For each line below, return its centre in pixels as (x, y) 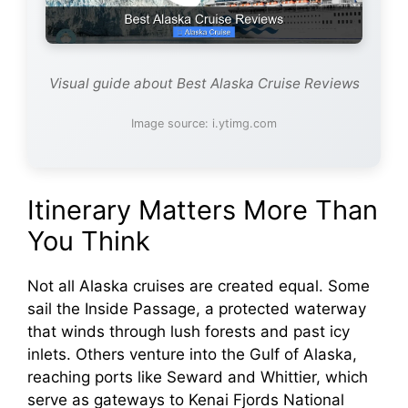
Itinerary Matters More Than (203, 209)
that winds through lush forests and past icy (189, 331)
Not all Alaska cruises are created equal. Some (199, 286)
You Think (89, 240)
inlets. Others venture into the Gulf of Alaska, (192, 354)
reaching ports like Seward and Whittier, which (198, 377)
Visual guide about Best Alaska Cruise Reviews (204, 83)
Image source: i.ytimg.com (204, 123)
